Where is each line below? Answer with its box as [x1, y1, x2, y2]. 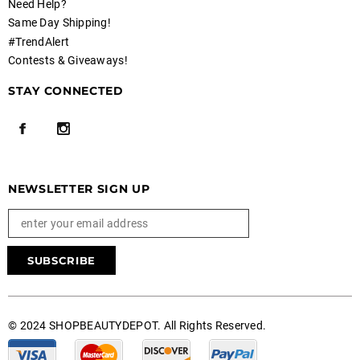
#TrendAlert [8, 35, 70, 48]
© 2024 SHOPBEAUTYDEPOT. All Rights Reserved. [8, 318, 267, 332]
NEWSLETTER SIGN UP [8, 181, 150, 196]
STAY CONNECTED [8, 84, 124, 99]
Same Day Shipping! [8, 16, 112, 30]
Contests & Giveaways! [8, 54, 128, 67]
